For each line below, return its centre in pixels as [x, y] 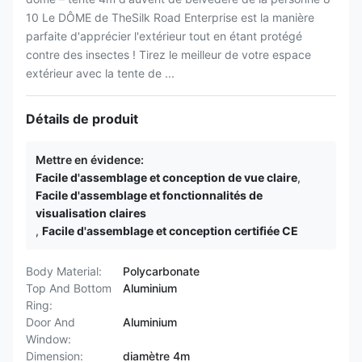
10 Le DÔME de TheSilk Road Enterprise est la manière [170, 17]
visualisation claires [91, 213]
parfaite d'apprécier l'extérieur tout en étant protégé [164, 36]
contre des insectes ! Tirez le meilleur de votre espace [168, 55]
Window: [48, 339]
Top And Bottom [69, 288]
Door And [51, 322]
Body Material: [64, 271]
